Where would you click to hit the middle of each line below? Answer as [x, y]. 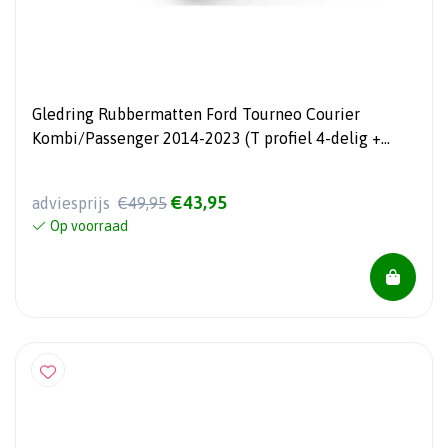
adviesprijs [73, 203]
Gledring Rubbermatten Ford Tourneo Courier [196, 114]
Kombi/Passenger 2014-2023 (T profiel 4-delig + [206, 138]
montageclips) [83, 162]
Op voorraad [89, 226]
